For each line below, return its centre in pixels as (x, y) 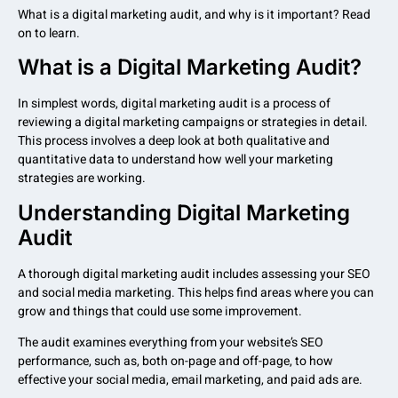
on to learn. (49, 34)
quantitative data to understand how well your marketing (175, 160)
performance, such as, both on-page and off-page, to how (175, 362)
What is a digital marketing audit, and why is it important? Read (194, 15)
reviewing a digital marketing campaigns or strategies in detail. (193, 123)
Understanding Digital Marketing (184, 212)
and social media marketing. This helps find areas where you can (196, 292)
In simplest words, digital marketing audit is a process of (174, 104)
